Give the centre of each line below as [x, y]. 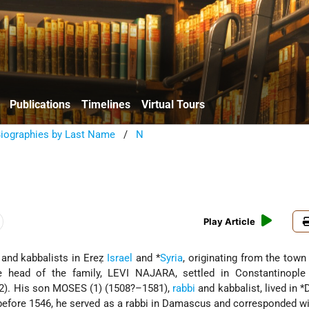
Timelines [106, 104]
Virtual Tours [173, 104]
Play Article [230, 222]
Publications [40, 104]
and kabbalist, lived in [248, 289]
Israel [120, 258]
